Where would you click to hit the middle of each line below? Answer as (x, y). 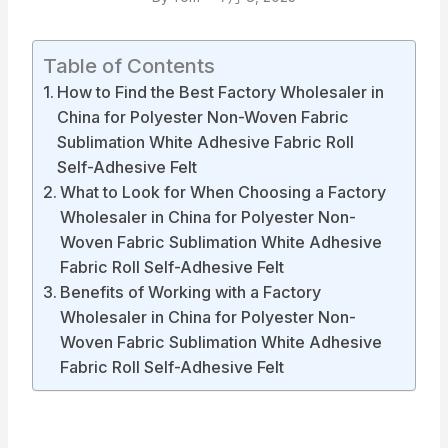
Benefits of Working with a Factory (191, 291)
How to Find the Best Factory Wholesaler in (221, 91)
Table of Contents (129, 65)
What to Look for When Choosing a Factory (223, 191)
